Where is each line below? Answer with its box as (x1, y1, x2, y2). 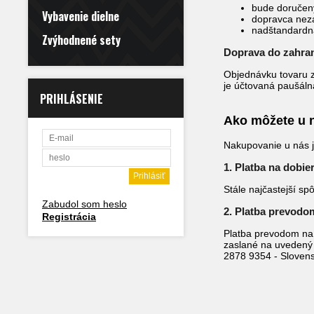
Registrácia (42, 211, 96, 222)
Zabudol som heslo (42, 198, 127, 210)
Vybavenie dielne (42, 8, 119, 25)
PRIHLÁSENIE (40, 90, 103, 107)
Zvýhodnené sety (42, 32, 121, 48)
